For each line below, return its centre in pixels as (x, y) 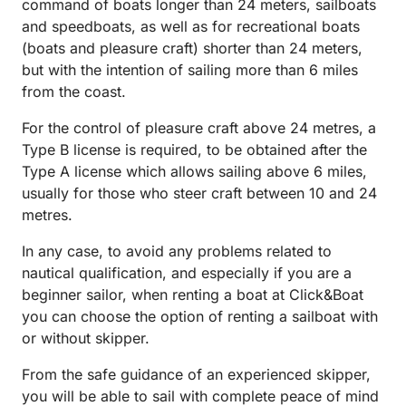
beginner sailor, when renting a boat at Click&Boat (193, 295)
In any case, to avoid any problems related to (177, 251)
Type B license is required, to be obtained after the (194, 150)
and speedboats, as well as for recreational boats (191, 27)
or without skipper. (86, 338)
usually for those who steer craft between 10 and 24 (199, 193)
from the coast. (74, 92)
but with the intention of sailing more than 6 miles (190, 70)
